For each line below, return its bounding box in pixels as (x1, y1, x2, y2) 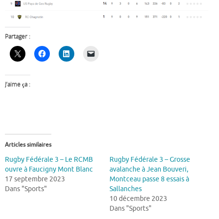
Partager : (5, 32, 30, 41)
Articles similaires (5, 141, 51, 149)
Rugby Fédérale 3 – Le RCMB (5, 155, 93, 164)
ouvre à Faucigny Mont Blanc (5, 165, 93, 174)
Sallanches (109, 185, 142, 194)
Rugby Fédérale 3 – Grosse (109, 155, 190, 164)
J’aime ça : (5, 80, 30, 89)
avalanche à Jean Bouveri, (109, 165, 188, 174)
